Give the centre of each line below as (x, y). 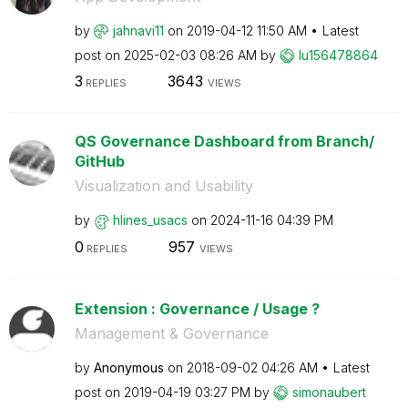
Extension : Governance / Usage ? (197, 308)
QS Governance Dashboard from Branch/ (224, 141)
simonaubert (329, 392)
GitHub (99, 161)
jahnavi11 (138, 30)
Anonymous (128, 367)
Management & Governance (171, 333)
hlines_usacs (150, 220)
